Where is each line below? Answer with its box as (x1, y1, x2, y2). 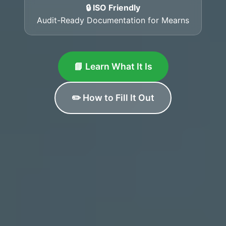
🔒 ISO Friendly (86, 2, 140, 13)
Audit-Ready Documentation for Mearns (37, 15, 189, 25)
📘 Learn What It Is (74, 61, 152, 72)
